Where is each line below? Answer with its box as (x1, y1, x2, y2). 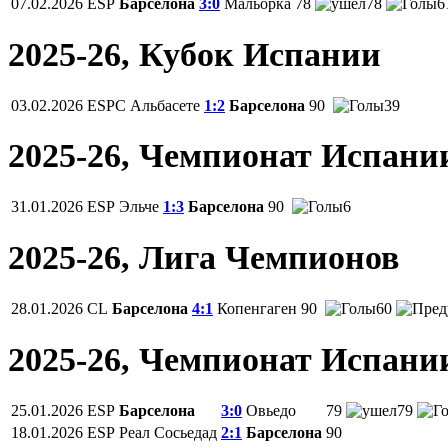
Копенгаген (217, 300, 297, 318)
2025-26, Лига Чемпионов (8, 239, 399, 277)
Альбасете (130, 96, 200, 114)
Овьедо (246, 402, 296, 419)
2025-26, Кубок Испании (8, 35, 381, 73)
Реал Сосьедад (119, 424, 217, 441)
